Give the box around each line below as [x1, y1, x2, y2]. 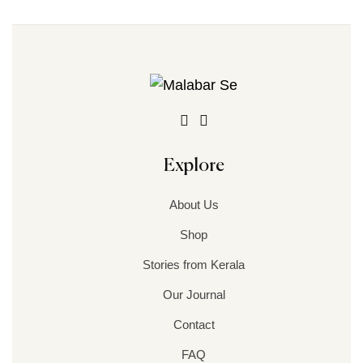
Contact [173, 318, 215, 331]
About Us [169, 198, 219, 211]
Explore [163, 157, 224, 175]
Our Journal [162, 288, 225, 301]
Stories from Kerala [143, 258, 245, 271]
